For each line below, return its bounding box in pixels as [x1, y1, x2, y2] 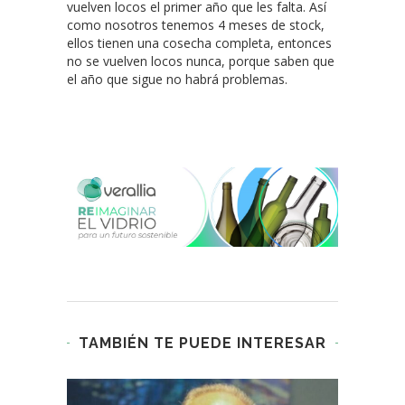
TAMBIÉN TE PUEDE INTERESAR [79, 334, 326, 353]
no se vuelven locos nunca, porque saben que [67, 52, 334, 71]
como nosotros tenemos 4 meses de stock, [67, 16, 325, 34]
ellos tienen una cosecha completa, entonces [67, 34, 332, 52]
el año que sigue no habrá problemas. [67, 71, 287, 89]
